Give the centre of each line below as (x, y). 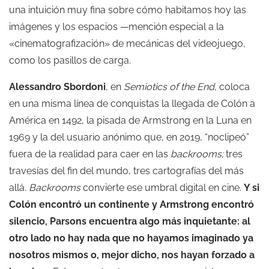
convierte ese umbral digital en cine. (162, 187)
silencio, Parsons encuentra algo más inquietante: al (130, 221)
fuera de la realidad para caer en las (90, 154)
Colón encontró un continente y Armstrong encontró (131, 204)
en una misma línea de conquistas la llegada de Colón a (132, 103)
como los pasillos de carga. (70, 60)
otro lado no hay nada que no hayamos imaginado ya (131, 238)
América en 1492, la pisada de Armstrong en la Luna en (130, 120)
